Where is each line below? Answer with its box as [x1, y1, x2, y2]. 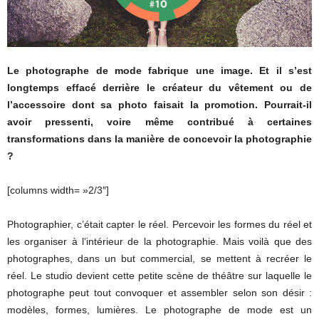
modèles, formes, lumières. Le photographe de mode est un [7, 304, 312, 316]
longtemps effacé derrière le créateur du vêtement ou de [7, 82, 312, 94]
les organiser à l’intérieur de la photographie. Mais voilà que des [7, 236, 312, 248]
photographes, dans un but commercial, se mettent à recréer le [7, 253, 312, 265]
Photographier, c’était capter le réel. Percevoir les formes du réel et [7, 219, 312, 231]
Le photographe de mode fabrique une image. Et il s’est [7, 65, 312, 77]
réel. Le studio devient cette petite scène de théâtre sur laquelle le [7, 270, 312, 282]
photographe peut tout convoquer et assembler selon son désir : [7, 287, 312, 299]
